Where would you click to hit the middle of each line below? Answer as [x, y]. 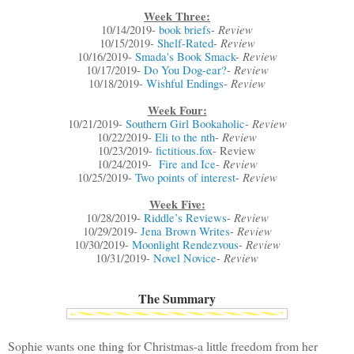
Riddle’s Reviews [185, 218]
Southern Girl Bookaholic [185, 124]
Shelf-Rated [185, 43]
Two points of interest [185, 178]
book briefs [185, 30]
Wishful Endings [185, 84]
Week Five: [177, 205]
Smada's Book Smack [185, 57]
